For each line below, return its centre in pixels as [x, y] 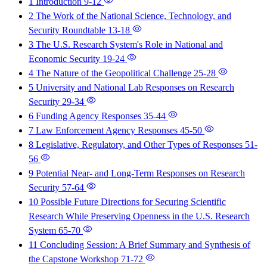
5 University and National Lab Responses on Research [131, 87]
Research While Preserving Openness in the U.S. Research [139, 216]
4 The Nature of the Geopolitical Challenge [111, 73]
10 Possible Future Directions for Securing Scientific [127, 201]
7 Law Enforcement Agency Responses [104, 130]
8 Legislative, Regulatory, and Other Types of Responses [137, 144]
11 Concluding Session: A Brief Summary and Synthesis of [139, 244]
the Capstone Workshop [75, 259]
